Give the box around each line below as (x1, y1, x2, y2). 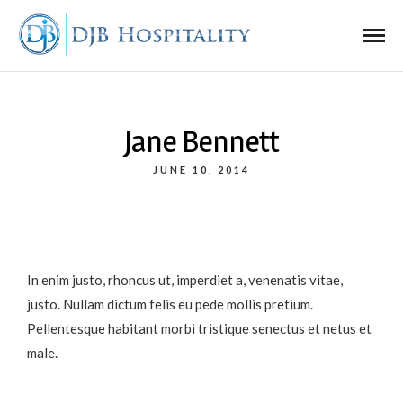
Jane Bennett (124, 122, 279, 159)
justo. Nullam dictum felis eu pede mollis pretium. (27, 295, 313, 312)
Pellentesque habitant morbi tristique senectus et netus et (27, 319, 372, 336)
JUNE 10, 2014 (153, 164, 250, 175)
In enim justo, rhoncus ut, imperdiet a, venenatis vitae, (27, 271, 343, 288)
